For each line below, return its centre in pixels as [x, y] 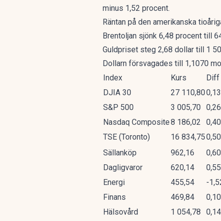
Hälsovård [121, 212]
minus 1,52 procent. [136, 8]
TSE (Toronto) [127, 137]
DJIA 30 [117, 92]
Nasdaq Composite [136, 122]
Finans [114, 197]
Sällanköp [120, 153]
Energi [114, 182]
